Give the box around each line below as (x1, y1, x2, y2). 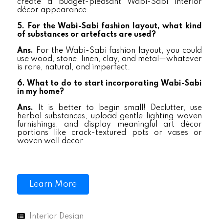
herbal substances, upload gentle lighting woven (17, 112, 202, 120)
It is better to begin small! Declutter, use (38, 104, 202, 112)
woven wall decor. (17, 137, 85, 145)
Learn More (29, 180, 77, 189)
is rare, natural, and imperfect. (17, 64, 130, 71)
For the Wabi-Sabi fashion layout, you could (36, 47, 202, 55)
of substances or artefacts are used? (17, 31, 156, 39)
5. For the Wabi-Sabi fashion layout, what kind (17, 22, 202, 30)
